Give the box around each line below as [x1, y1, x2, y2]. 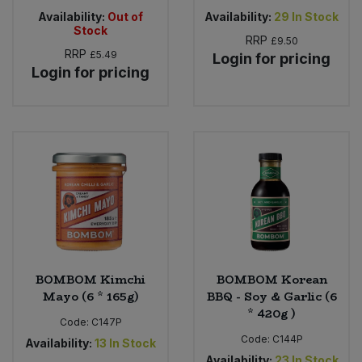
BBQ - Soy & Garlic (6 [206, 288, 337, 306]
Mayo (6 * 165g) [42, 288, 139, 306]
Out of [107, 9, 143, 23]
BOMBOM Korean [216, 271, 327, 289]
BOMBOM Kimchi [36, 271, 145, 289]
